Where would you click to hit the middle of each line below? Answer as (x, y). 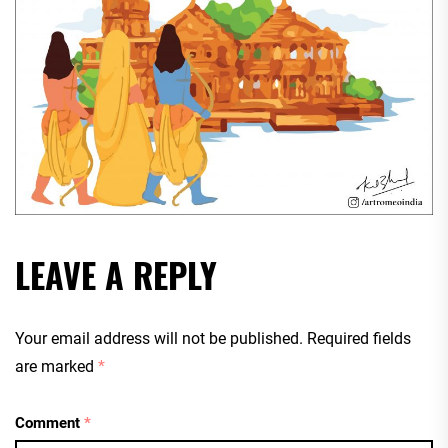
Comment (49, 423)
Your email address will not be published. (159, 339)
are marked (56, 367)
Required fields (359, 339)
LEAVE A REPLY (116, 275)
